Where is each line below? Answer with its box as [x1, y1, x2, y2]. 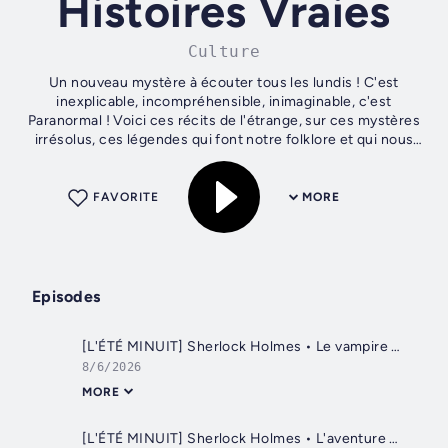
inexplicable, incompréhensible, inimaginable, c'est [56, 93, 392, 111]
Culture [187, 42, 261, 62]
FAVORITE [93, 190, 159, 205]
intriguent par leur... [159, 150, 289, 168]
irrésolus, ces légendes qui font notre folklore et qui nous [34, 131, 414, 149]
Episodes [32, 287, 101, 307]
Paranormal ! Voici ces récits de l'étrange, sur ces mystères [27, 112, 421, 130]
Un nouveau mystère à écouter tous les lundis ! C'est [49, 74, 399, 92]
